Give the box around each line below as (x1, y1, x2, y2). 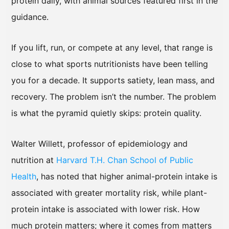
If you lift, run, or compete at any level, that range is (11, 42, 213, 53)
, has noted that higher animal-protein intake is (36, 171, 217, 182)
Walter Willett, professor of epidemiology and (11, 139, 188, 149)
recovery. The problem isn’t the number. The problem (11, 91, 216, 102)
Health (11, 171, 36, 182)
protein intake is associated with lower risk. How (11, 204, 200, 215)
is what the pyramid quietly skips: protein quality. (11, 108, 201, 119)
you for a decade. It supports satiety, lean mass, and (11, 75, 215, 86)
